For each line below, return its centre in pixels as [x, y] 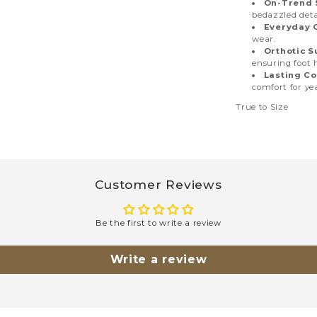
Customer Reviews [158, 185]
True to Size [262, 107]
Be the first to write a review [158, 223]
